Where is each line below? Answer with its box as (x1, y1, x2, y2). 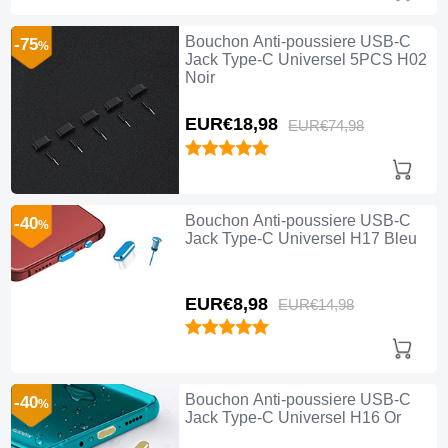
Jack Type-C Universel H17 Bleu (184, 229, 417, 247)
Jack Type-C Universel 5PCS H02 (184, 50, 427, 68)
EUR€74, (288, 117, 349, 134)
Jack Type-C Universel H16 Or (184, 409, 401, 427)
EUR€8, (184, 293, 248, 314)
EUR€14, (278, 296, 339, 313)
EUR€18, (184, 114, 258, 135)
